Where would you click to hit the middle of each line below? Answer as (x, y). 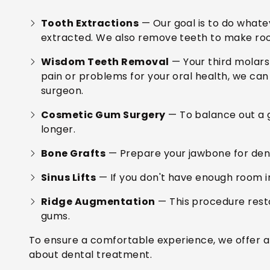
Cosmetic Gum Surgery (103, 115)
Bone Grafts (74, 154)
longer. (58, 130)
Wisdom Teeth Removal (105, 62)
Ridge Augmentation (98, 202)
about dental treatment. (91, 255)
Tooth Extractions (90, 24)
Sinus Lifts (69, 178)
